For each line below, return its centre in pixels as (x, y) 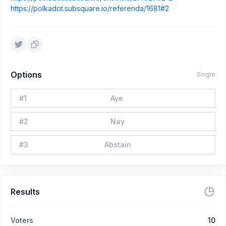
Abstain (118, 145)
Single (206, 74)
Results (25, 192)
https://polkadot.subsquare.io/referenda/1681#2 (90, 8)
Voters (22, 220)
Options (26, 75)
